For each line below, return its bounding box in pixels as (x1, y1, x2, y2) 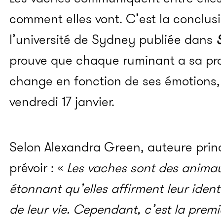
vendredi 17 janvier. (9, 93, 114, 111)
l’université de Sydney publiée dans (9, 31, 213, 49)
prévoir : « (9, 159, 63, 177)
